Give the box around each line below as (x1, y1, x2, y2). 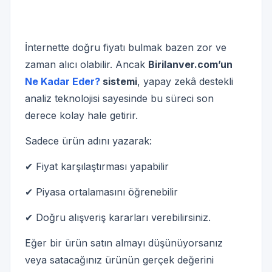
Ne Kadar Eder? (25, 75, 100, 88)
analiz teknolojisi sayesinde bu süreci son (25, 92, 214, 105)
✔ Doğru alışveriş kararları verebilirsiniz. (25, 211, 211, 224)
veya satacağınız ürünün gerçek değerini (25, 254, 214, 267)
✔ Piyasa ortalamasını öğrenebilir (25, 186, 178, 199)
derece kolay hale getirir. (25, 109, 138, 122)
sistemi (100, 75, 137, 88)
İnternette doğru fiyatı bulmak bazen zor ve (25, 41, 226, 54)
